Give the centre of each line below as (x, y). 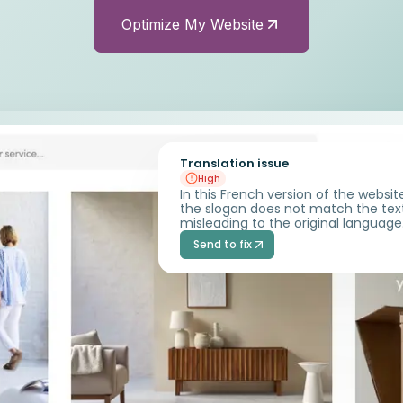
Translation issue (235, 163)
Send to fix (222, 244)
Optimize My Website (193, 24)
